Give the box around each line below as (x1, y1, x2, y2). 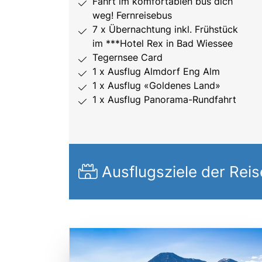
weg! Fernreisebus (92, 9, 172, 22)
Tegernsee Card (92, 51, 163, 64)
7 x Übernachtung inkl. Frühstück (92, 23, 238, 36)
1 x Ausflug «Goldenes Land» (92, 80, 220, 92)
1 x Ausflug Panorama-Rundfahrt (92, 94, 236, 106)
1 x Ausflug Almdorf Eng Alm (92, 65, 220, 78)
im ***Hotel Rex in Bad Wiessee (92, 37, 233, 50)
